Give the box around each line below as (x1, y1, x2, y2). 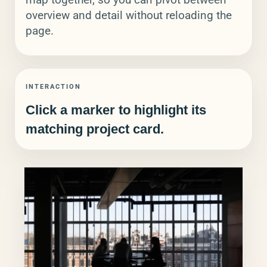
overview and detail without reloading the (26, 8, 232, 23)
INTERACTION (26, 83, 81, 91)
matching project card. (26, 122, 164, 137)
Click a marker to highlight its (26, 103, 206, 118)
